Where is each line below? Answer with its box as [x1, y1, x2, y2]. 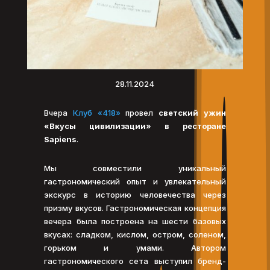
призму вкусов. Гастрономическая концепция [44, 202, 226, 213]
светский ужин [158, 107, 226, 118]
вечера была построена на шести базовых [44, 216, 226, 226]
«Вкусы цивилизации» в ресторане [44, 121, 226, 131]
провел [120, 107, 159, 118]
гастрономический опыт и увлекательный [44, 176, 226, 186]
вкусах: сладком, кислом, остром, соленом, [44, 229, 226, 239]
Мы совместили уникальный [44, 163, 226, 173]
